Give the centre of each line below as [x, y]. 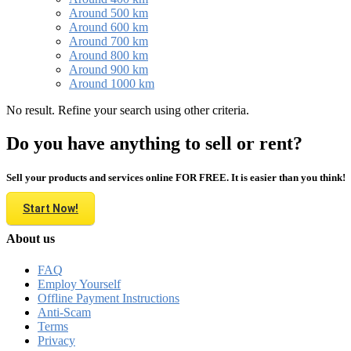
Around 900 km [109, 69]
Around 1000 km [112, 83]
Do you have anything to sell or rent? [154, 143]
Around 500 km [109, 13]
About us [31, 239]
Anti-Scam [64, 312]
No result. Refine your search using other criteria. [128, 110]
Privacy [56, 340]
